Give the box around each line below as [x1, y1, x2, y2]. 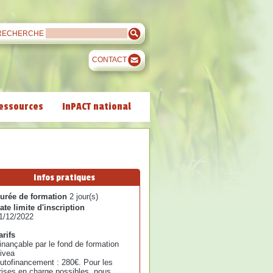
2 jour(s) [67, 192, 98, 201]
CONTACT [92, 55, 127, 64]
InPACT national [62, 101, 131, 113]
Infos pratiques [33, 172, 95, 183]
